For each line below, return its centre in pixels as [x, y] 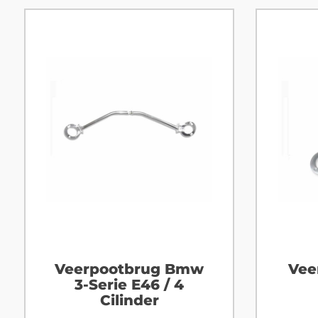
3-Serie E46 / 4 [130, 285]
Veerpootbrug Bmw [130, 269]
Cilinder [129, 301]
